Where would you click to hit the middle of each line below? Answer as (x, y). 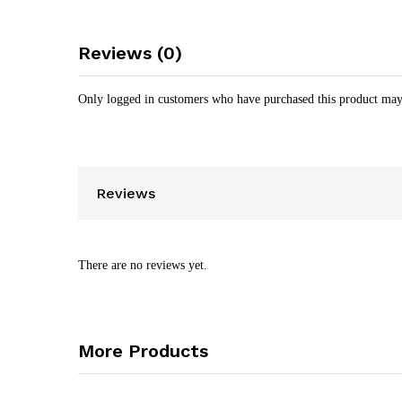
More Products (143, 350)
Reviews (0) (130, 53)
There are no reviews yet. (143, 265)
